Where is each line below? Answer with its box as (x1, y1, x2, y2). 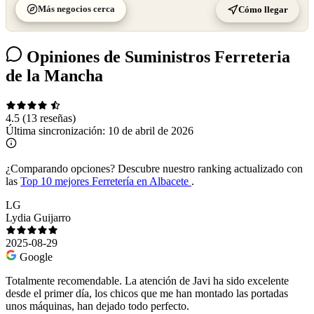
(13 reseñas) (22, 111, 76, 124)
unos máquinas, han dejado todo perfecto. (6, 299, 189, 312)
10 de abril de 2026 (108, 124, 193, 137)
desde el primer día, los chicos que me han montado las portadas (6, 287, 288, 299)
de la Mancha (6, 66, 103, 85)
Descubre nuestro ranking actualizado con (115, 162, 303, 175)
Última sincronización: (6, 124, 108, 137)
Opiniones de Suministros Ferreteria (22, 47, 290, 66)
